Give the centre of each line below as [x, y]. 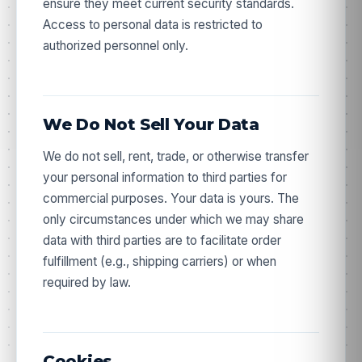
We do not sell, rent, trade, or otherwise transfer [176, 156]
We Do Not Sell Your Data [151, 124]
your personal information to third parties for [165, 177]
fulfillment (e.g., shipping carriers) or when [160, 261]
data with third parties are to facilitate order [162, 240]
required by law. [87, 282]
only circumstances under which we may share [173, 219]
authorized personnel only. [116, 46]
